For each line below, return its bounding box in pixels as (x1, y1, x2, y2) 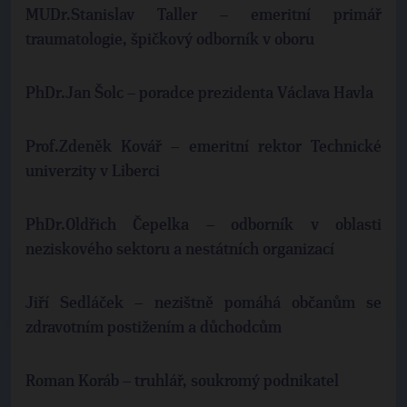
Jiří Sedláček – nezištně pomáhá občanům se (25, 295, 382, 312)
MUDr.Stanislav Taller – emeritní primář (25, 7, 382, 24)
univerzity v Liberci (25, 164, 160, 180)
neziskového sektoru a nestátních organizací (25, 242, 334, 258)
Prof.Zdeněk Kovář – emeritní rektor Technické (25, 139, 382, 155)
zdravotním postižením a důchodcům (25, 320, 282, 336)
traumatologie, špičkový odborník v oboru (25, 32, 314, 48)
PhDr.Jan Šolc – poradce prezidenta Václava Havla (25, 85, 373, 102)
